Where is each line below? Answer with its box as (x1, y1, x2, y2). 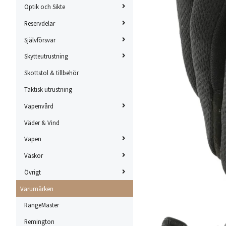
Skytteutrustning (24, 52, 68, 61)
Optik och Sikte (24, 3, 65, 11)
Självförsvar (24, 35, 55, 44)
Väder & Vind (24, 118, 60, 127)
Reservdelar (24, 19, 55, 27)
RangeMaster (24, 201, 59, 209)
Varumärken (20, 184, 53, 193)
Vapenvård (24, 101, 53, 110)
